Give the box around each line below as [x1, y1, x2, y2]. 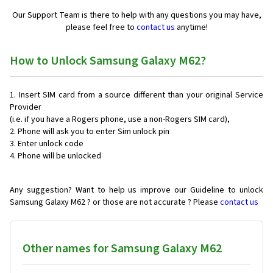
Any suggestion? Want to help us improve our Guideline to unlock [10, 184, 263, 197]
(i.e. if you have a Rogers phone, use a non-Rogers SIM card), [10, 113, 230, 126]
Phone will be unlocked [18, 150, 101, 163]
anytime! [174, 21, 208, 34]
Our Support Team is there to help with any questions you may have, [12, 9, 261, 22]
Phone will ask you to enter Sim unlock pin [18, 126, 169, 138]
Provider [10, 101, 41, 114]
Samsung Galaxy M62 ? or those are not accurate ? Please [10, 196, 220, 209]
